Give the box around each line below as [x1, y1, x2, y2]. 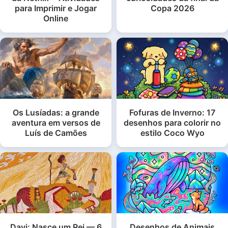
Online [43, 13, 68, 24]
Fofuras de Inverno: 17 [129, 107, 215, 118]
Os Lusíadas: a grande [12, 107, 99, 118]
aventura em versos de [11, 118, 100, 128]
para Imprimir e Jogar [15, 3, 97, 14]
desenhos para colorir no [124, 118, 221, 128]
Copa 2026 [150, 3, 194, 14]
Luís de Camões [24, 128, 87, 138]
